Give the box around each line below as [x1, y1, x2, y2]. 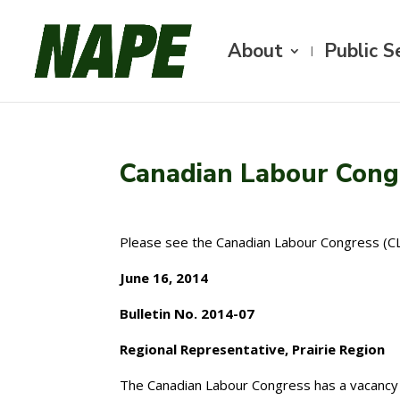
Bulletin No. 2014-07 [120, 304, 255, 322]
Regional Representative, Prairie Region [120, 340, 386, 358]
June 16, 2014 [120, 269, 209, 287]
